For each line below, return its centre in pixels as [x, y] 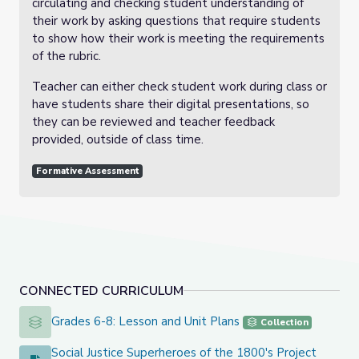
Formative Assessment [87, 171]
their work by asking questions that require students [176, 21]
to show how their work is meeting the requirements [178, 38]
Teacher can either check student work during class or [179, 87]
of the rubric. [67, 56]
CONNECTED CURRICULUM [101, 290]
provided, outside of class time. [119, 139]
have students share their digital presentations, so [171, 104]
